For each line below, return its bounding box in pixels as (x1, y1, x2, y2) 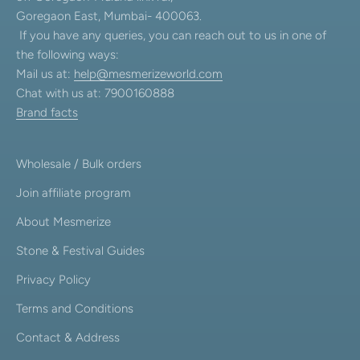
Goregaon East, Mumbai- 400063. (16, 9, 202, 23)
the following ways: (16, 47, 122, 62)
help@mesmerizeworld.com (74, 67, 223, 81)
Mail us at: (16, 67, 74, 81)
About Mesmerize (16, 215, 111, 229)
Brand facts (16, 105, 78, 120)
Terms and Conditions (16, 301, 133, 316)
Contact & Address (16, 330, 120, 345)
